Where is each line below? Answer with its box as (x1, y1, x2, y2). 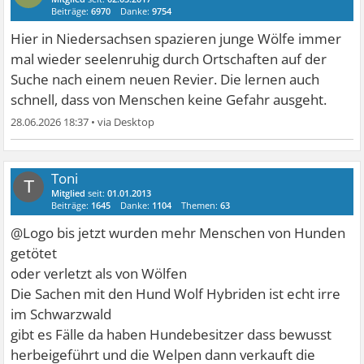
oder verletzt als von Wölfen (11, 263, 188, 283)
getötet (11, 243, 58, 262)
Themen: (181, 198, 221, 211)
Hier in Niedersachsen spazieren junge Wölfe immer (11, 28, 342, 48)
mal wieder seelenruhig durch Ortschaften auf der (11, 49, 327, 68)
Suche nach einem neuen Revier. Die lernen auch (11, 69, 320, 89)
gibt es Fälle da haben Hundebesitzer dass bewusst (11, 324, 332, 344)
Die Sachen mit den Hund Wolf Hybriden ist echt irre (11, 284, 341, 303)
